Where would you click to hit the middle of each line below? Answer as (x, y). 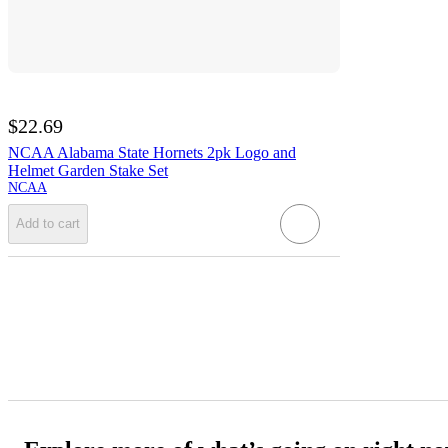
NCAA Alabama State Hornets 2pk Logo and (152, 152)
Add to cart (48, 224)
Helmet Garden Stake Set (88, 170)
